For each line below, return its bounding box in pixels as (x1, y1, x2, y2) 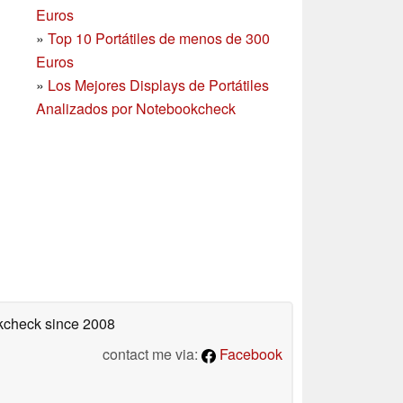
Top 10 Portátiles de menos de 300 (48, 27, 270, 49)
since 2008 (41, 312, 115, 334)
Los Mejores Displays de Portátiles (48, 74, 269, 95)
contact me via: (103, 343, 201, 364)
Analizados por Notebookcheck (36, 97, 236, 119)
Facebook (216, 343, 282, 364)
